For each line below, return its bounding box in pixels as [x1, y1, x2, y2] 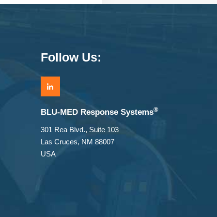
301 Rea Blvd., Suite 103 [40, 125, 119, 134]
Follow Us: [40, 50, 101, 64]
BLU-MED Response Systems [40, 108, 154, 117]
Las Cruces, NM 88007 [40, 138, 114, 146]
